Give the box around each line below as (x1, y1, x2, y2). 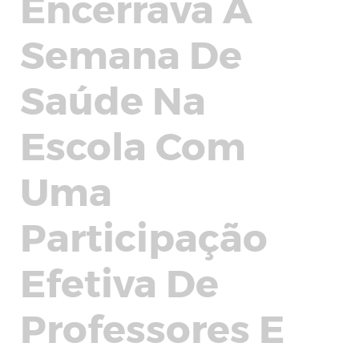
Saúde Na (20, 75, 206, 122)
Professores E (20, 304, 284, 350)
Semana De (20, 30, 242, 76)
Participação (20, 212, 268, 259)
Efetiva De (20, 258, 219, 305)
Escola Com (20, 121, 246, 167)
